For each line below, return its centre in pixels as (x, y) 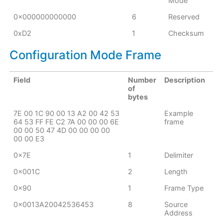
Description (185, 80)
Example (179, 113)
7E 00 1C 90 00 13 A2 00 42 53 (67, 113)
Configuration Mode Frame (85, 55)
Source (176, 204)
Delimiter (179, 155)
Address (179, 213)
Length (176, 171)
